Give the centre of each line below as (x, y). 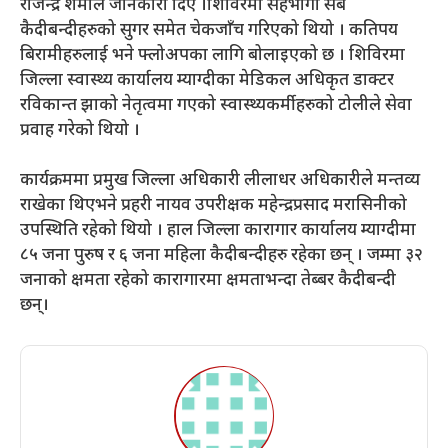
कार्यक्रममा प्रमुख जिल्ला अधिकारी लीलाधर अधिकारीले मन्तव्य (220, 181)
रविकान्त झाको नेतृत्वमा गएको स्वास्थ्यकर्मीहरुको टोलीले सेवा (216, 105)
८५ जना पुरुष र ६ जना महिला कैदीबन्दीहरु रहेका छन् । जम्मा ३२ (221, 256)
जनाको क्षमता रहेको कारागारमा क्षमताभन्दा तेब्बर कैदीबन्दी (208, 281)
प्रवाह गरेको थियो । (80, 130)
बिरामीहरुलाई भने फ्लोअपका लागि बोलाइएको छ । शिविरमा (212, 55)
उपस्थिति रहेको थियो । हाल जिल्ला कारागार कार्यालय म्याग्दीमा (218, 231)
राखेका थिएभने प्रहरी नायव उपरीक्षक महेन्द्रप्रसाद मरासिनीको (213, 206)
